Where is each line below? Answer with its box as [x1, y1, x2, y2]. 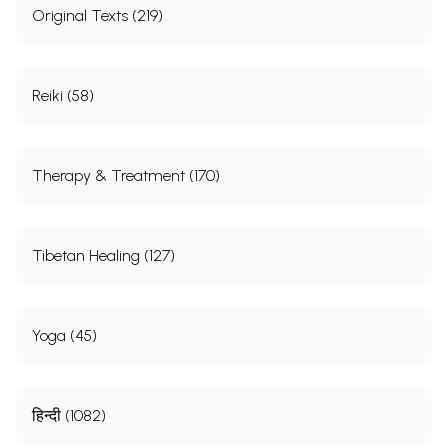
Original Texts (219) [32, 6, 163, 25]
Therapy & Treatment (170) [32, 166, 220, 185]
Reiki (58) [32, 86, 94, 105]
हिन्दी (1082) [32, 406, 106, 425]
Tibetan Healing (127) [32, 246, 175, 265]
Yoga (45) [32, 326, 97, 345]
